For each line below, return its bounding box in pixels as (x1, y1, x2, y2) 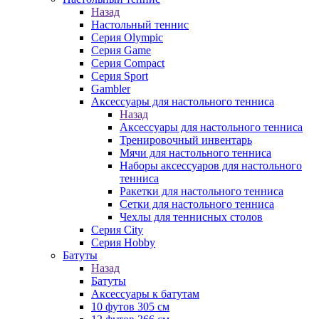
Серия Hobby (91, 236, 155, 249)
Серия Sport (91, 70, 148, 82)
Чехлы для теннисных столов (120, 211, 263, 223)
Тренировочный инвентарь (120, 134, 252, 146)
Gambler (91, 83, 130, 95)
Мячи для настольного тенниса (120, 147, 271, 159)
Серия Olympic (91, 31, 163, 43)
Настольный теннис (91, 19, 189, 31)
